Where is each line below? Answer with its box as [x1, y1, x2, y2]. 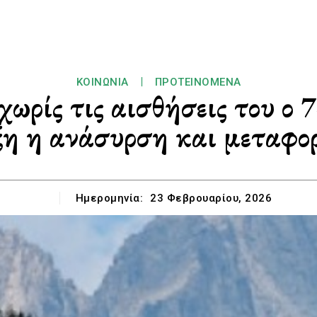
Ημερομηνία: [75, 191, 144, 204]
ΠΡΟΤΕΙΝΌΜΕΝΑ [154, 76, 241, 88]
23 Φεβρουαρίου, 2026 [150, 192, 272, 205]
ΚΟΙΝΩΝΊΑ [76, 76, 129, 88]
